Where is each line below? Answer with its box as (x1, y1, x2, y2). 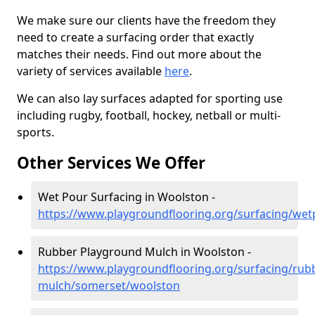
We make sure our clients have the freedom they (17, 13, 276, 28)
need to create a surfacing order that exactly (17, 30, 254, 45)
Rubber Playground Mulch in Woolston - (38, 244, 251, 259)
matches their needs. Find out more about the (17, 46, 262, 62)
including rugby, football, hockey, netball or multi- (17, 108, 281, 123)
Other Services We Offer (17, 152, 205, 174)
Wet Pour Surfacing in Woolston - (38, 189, 215, 205)
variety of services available (17, 63, 165, 79)
